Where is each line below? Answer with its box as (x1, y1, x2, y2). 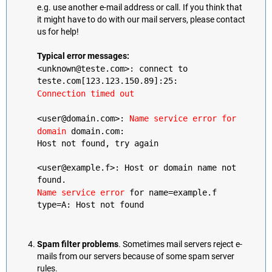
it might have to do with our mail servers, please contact (37, 15, 245, 25)
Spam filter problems (37, 239, 118, 250)
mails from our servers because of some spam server (37, 251, 234, 262)
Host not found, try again (37, 138, 158, 149)
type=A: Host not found (37, 200, 144, 211)
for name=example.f (124, 188, 217, 199)
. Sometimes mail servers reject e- (118, 239, 242, 250)
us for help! (37, 27, 79, 38)
